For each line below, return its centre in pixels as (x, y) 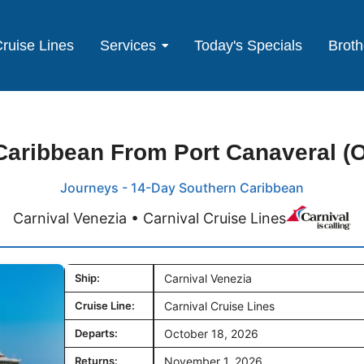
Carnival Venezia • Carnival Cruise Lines (149, 218)
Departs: (96, 333)
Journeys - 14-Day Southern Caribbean (182, 188)
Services (128, 45)
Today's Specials (249, 45)
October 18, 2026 (211, 334)
